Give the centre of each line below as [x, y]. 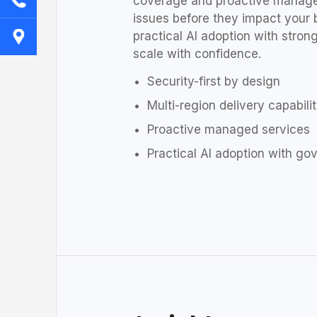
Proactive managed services [229, 129]
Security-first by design [214, 81]
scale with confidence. [197, 53]
